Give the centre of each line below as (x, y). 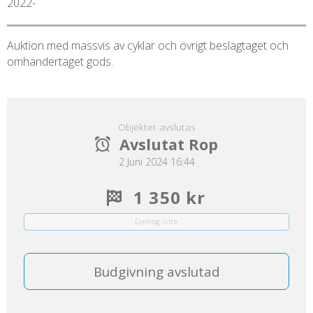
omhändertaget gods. (60, 61)
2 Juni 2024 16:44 (156, 161)
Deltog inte (156, 221)
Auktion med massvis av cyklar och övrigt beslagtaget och (147, 45)
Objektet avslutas (156, 126)
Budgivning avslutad (156, 271)
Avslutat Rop (169, 144)
